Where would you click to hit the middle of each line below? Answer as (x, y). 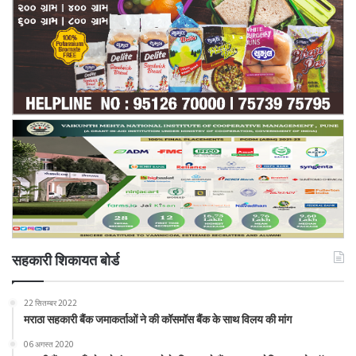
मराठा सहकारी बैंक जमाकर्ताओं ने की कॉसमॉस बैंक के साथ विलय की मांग (158, 318)
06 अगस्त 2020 (49, 343)
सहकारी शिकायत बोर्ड (66, 259)
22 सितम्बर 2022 (50, 302)
